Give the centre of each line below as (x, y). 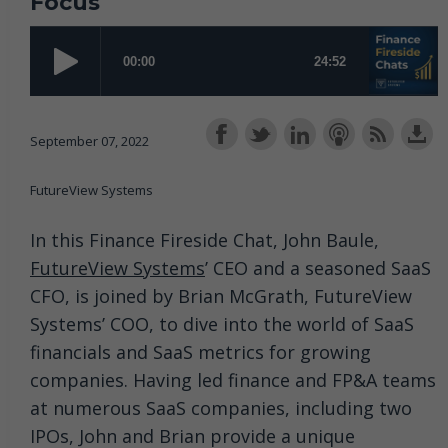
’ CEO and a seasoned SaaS (318, 267)
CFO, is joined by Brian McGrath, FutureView (221, 295)
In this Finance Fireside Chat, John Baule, (204, 239)
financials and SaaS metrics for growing (200, 351)
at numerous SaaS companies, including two (221, 407)
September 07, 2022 (89, 140)
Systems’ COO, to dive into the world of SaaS (222, 323)
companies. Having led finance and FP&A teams (233, 379)
